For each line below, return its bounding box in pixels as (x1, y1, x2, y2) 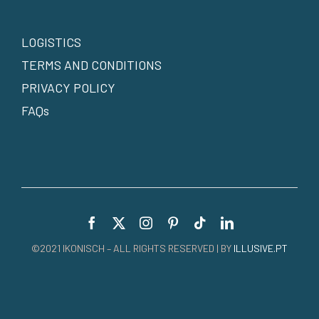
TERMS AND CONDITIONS (21, 57, 162, 73)
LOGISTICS (21, 34, 81, 51)
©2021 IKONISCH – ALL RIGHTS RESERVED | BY (31, 242, 234, 255)
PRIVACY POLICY (21, 80, 115, 96)
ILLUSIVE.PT (234, 242, 288, 255)
